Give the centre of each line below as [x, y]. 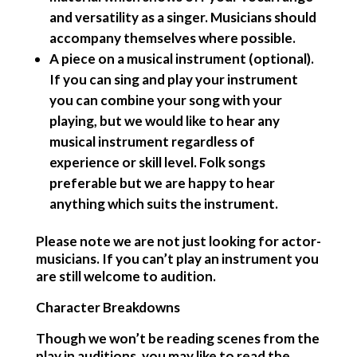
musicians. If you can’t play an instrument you [177, 259]
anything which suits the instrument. [163, 204]
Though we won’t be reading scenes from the [177, 338]
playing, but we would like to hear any [164, 121]
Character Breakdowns [108, 307]
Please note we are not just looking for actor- [178, 241]
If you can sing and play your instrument [173, 79]
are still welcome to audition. [126, 276]
